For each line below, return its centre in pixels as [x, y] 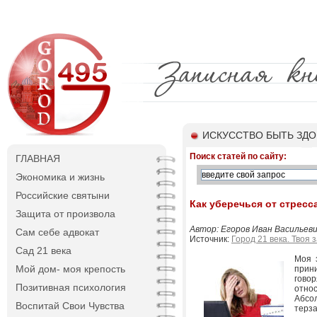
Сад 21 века [44, 250]
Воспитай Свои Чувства [70, 306]
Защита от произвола [65, 214]
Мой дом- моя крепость [70, 269]
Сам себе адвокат [57, 232]
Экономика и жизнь [60, 177]
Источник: [211, 239]
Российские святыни [63, 195]
